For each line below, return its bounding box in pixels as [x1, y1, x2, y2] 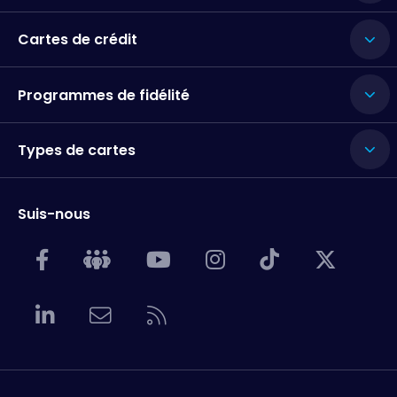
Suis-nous [18, 203, 90, 224]
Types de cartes [18, 139, 136, 160]
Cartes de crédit [18, 29, 137, 51]
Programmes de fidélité [18, 84, 190, 105]
